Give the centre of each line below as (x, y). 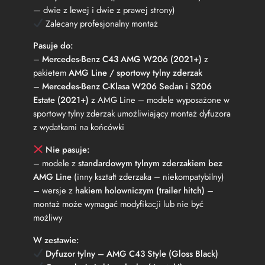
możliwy (48, 217)
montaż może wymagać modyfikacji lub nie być (118, 204)
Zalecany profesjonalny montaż (100, 23)
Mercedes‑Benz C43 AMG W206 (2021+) (122, 59)
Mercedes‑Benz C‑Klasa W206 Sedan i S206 (127, 87)
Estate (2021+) (61, 100)
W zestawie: (56, 240)
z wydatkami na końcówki (79, 127)
